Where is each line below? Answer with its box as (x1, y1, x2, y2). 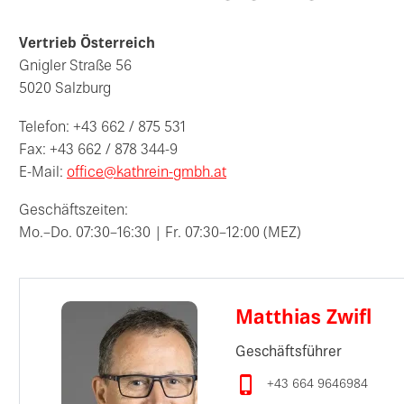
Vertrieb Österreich (19, 38, 155, 52)
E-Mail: (19, 166, 67, 180)
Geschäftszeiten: (19, 205, 128, 219)
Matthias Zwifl (234, 308, 372, 328)
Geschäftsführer (234, 345, 342, 360)
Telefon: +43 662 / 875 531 (19, 121, 186, 135)
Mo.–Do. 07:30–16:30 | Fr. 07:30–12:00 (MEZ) (19, 227, 301, 242)
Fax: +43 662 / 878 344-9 (19, 143, 178, 158)
